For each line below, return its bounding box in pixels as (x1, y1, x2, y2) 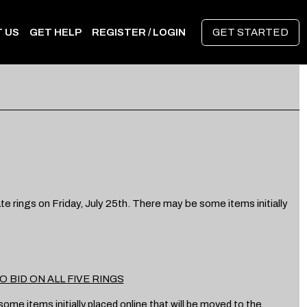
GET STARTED (212, 27, 288, 38)
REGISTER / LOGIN (92, 27, 186, 38)
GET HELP (29, 27, 82, 38)
